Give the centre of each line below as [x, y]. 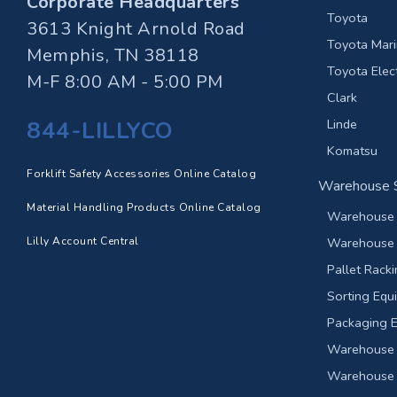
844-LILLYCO [100, 131]
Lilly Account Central [83, 241]
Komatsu [352, 151]
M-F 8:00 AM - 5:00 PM [125, 82]
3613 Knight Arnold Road [136, 29]
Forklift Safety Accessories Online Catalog [141, 174]
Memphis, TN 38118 [113, 55]
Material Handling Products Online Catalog [144, 207]
